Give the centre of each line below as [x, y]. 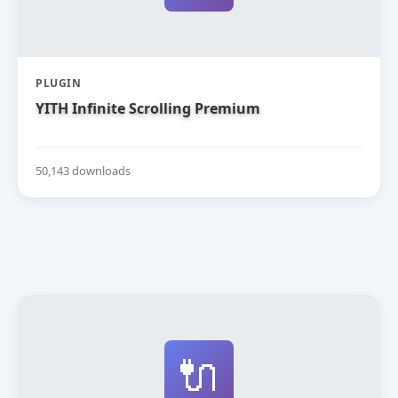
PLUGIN [58, 83]
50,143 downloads [83, 170]
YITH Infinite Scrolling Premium [148, 108]
